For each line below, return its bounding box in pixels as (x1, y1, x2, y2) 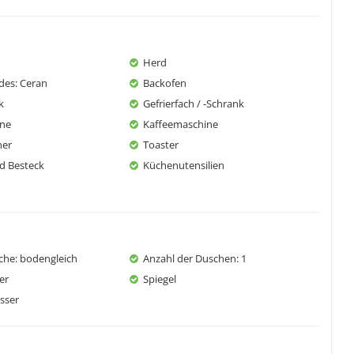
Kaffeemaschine (143, 116, 218, 131)
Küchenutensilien (143, 157, 224, 172)
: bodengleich (15, 250, 77, 265)
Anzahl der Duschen (143, 250, 236, 265)
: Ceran (15, 75, 47, 90)
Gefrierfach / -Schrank (143, 96, 244, 111)
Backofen (143, 75, 186, 90)
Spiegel (143, 271, 176, 286)
